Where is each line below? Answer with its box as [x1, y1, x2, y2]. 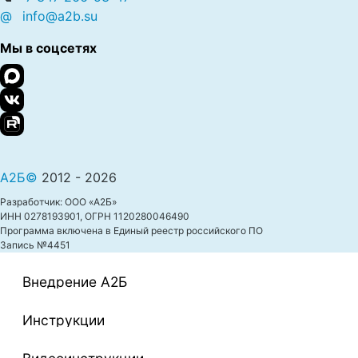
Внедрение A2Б [22, 272, 127, 290]
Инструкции [22, 311, 105, 328]
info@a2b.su [18, 8, 97, 24]
